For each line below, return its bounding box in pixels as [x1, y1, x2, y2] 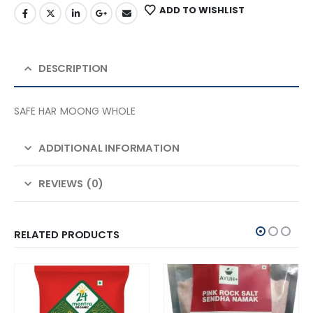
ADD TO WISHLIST [159, 3, 245, 17]
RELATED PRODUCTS [14, 226, 119, 242]
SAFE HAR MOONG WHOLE [14, 104, 136, 119]
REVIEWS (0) [38, 176, 104, 191]
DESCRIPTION [38, 61, 108, 76]
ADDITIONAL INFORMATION [38, 140, 180, 156]
